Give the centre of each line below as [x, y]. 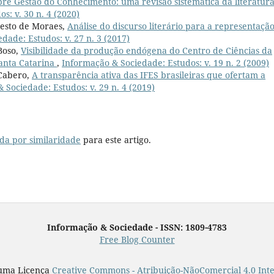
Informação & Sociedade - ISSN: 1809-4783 [137, 227]
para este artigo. [116, 139]
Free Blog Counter [137, 239]
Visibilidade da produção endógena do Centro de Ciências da [146, 50]
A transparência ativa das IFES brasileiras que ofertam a [149, 75]
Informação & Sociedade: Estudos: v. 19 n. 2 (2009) [165, 62]
